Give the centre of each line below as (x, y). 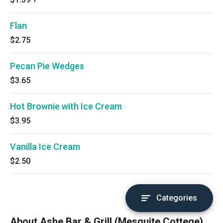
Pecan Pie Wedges (47, 66)
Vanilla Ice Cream (45, 147)
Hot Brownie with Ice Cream (66, 106)
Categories (177, 198)
